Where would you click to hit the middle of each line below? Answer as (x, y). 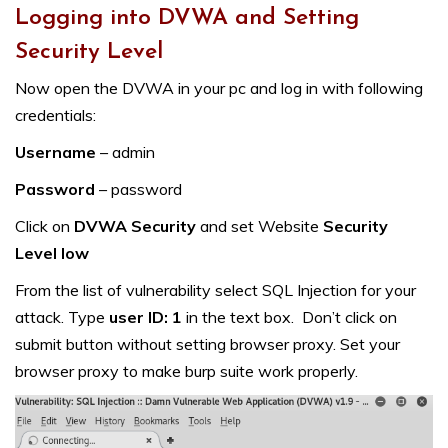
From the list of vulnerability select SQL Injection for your (215, 290)
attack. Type (62, 317)
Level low (52, 253)
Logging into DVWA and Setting (187, 19)
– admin (125, 152)
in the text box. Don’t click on (289, 317)
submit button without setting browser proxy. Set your (207, 344)
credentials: (55, 115)
